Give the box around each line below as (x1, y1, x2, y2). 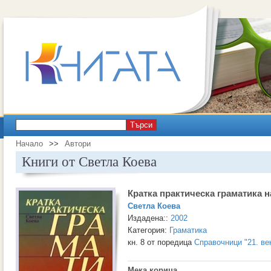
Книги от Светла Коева (22, 154, 157, 169)
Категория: (128, 226, 169, 235)
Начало (16, 139, 43, 148)
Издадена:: (128, 214, 171, 223)
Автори (65, 139, 91, 148)
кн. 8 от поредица (128, 238, 194, 247)
